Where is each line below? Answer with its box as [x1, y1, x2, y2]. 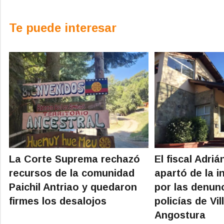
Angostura [154, 209, 206, 220]
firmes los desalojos [9, 195, 106, 206]
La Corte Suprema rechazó [9, 153, 140, 164]
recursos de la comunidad [9, 167, 134, 178]
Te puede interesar [9, 20, 116, 34]
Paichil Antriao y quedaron [9, 181, 137, 192]
